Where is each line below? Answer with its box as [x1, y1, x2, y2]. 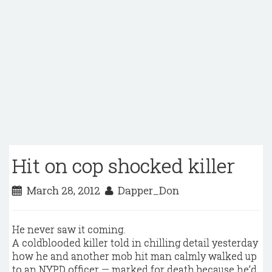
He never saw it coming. [12, 223, 125, 236]
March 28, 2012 [22, 183, 105, 197]
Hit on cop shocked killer [12, 152, 235, 178]
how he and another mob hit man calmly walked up [12, 250, 257, 262]
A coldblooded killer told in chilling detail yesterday [12, 236, 258, 249]
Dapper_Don [113, 183, 179, 197]
